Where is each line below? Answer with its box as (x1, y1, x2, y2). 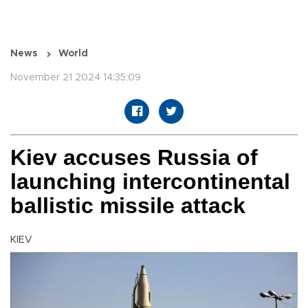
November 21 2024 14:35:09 (10, 73, 141, 83)
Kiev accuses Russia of (10, 145, 258, 170)
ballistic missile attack (10, 193, 245, 219)
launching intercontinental (10, 169, 290, 195)
